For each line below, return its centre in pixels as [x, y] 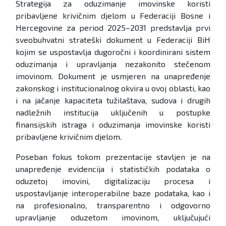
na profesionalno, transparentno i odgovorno [113, 205]
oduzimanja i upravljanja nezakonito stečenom [113, 64]
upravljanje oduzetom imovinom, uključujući [113, 217]
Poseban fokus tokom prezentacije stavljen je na [113, 157]
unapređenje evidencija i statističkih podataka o [113, 169]
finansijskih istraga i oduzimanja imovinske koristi [113, 125]
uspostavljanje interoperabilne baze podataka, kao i [113, 193]
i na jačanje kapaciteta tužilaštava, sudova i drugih [113, 100]
